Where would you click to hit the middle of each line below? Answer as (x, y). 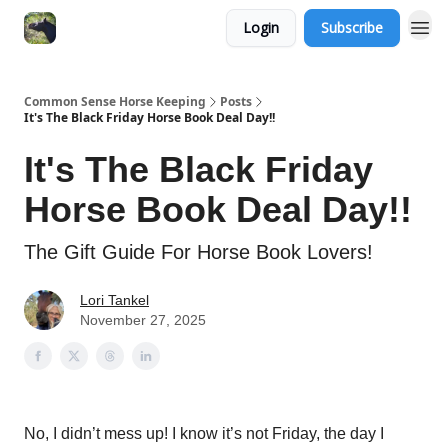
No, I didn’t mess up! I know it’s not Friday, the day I (204, 433)
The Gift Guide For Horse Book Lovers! (198, 252)
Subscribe (352, 27)
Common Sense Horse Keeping (115, 101)
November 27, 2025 (143, 320)
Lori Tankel (114, 300)
